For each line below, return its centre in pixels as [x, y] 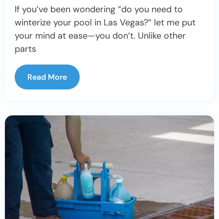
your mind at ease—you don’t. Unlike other [100, 35]
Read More [47, 77]
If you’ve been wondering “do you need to [99, 9]
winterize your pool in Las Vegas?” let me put [105, 22]
